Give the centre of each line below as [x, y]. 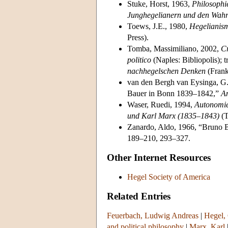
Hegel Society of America [169, 177]
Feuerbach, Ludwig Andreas [153, 215]
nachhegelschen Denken [166, 71]
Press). [138, 37]
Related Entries [139, 196]
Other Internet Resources [159, 157]
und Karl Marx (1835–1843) [173, 116]
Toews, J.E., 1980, [158, 26]
